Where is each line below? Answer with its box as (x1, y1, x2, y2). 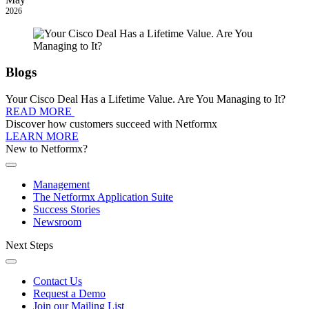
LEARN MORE (6, 130, 79, 143)
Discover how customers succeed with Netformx (6, 118, 217, 130)
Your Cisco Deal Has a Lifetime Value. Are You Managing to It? (6, 93, 286, 106)
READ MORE (6, 106, 74, 118)
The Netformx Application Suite (33, 191, 173, 203)
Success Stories (33, 203, 100, 216)
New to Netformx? (6, 143, 88, 155)
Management (33, 179, 90, 191)
